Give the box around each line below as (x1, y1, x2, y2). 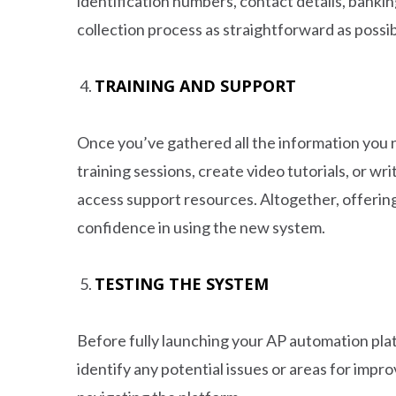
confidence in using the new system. (77, 217, 325, 237)
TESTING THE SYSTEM (95, 272, 269, 294)
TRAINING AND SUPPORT (95, 74, 296, 96)
